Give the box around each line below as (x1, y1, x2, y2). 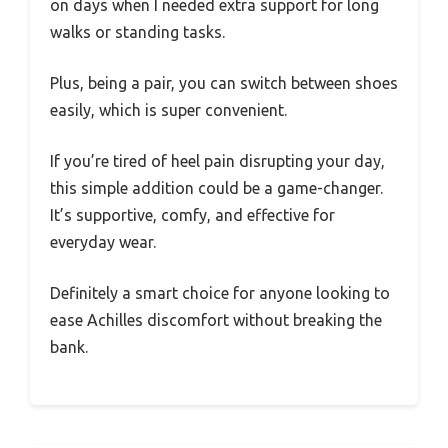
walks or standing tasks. (50, 23, 225, 42)
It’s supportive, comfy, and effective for (50, 206, 335, 225)
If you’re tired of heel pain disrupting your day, (50, 152, 385, 171)
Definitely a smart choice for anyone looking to (50, 284, 390, 303)
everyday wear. (50, 233, 156, 252)
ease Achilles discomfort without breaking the (50, 311, 382, 330)
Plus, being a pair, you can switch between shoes (50, 74, 398, 93)
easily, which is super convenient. (50, 101, 287, 120)
